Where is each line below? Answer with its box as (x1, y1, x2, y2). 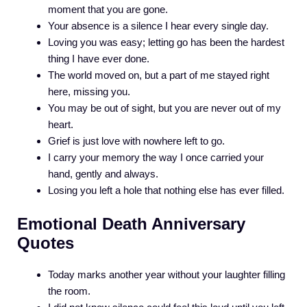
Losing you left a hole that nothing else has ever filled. (48, 184, 284, 197)
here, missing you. (48, 86, 130, 98)
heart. (48, 119, 73, 131)
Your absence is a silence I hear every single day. (48, 20, 269, 32)
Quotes (17, 233, 74, 252)
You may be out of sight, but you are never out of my (48, 102, 281, 114)
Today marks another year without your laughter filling (48, 268, 285, 280)
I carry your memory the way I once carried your (48, 151, 264, 164)
